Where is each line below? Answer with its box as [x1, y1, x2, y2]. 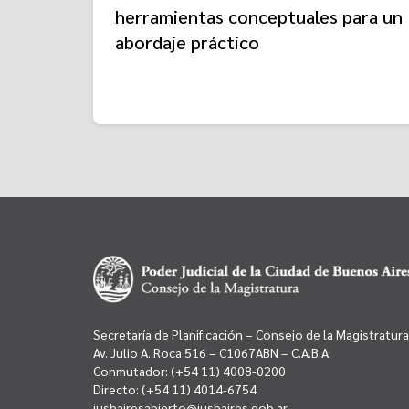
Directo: [93, 381, 142, 398]
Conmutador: [93, 362, 168, 380]
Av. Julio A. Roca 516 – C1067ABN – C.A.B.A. [93, 344, 331, 362]
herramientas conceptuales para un [115, 4, 403, 28]
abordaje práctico [115, 29, 259, 54]
